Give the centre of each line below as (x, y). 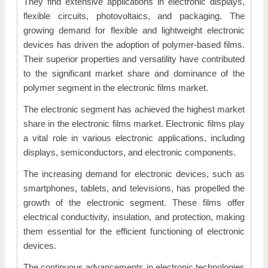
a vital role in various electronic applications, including (134, 138)
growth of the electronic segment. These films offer (134, 202)
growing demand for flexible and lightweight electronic (134, 30)
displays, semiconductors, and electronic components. (130, 152)
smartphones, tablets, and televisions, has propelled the (134, 188)
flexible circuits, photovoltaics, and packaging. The (134, 16)
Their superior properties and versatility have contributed (134, 59)
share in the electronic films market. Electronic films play (134, 124)
